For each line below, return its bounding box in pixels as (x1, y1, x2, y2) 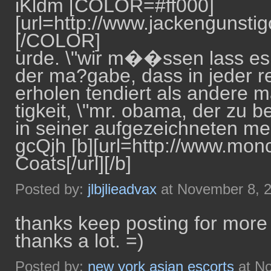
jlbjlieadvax (88, 181, 157, 197)
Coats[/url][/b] (15, 152, 131, 174)
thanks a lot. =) (15, 230, 144, 252)
